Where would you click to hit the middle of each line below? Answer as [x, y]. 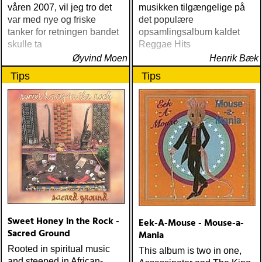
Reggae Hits [165, 44]
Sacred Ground [39, 234]
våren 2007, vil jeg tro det [60, 7]
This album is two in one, [190, 251]
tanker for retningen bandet [63, 32]
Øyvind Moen [100, 58]
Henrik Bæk [234, 58]
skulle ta [25, 44]
